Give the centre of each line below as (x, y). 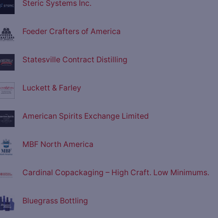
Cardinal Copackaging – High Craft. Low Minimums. (116, 172)
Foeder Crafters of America (72, 31)
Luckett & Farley (52, 88)
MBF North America (58, 144)
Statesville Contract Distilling (75, 59)
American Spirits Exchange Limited (86, 116)
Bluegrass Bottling (55, 200)
